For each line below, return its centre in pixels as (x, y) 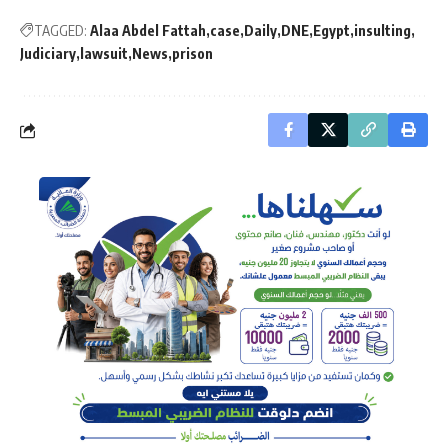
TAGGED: (60, 31)
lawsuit (104, 54)
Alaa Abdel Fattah (148, 31)
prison (192, 54)
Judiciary (48, 54)
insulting (382, 31)
